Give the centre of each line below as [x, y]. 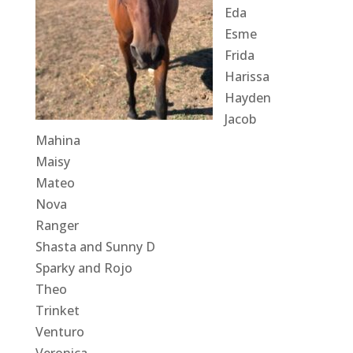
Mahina [58, 140]
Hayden [247, 97]
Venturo [59, 331]
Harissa [247, 76]
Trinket [57, 310]
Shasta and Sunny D [95, 246]
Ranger [57, 225]
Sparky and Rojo [84, 268]
